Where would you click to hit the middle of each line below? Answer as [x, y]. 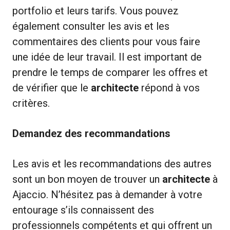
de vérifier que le [52, 88]
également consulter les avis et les [91, 26]
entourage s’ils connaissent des [83, 210]
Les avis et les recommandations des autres [112, 164]
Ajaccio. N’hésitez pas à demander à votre [107, 194]
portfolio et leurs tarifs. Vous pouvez [95, 11]
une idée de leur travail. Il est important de [107, 57]
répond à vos [169, 88]
